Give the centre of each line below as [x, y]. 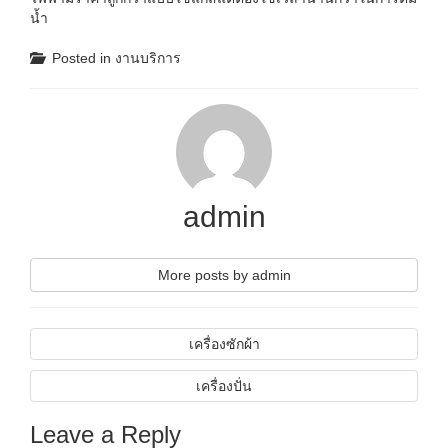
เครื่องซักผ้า [224, 344]
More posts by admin [224, 275]
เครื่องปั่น [224, 386]
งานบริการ [148, 58]
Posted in [83, 58]
